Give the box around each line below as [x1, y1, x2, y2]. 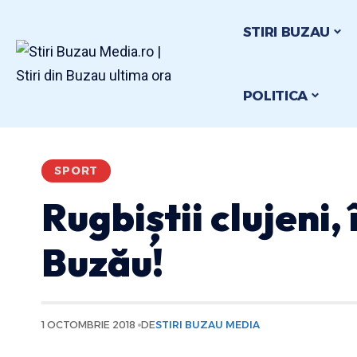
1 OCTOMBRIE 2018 [41, 319, 135, 331]
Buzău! [41, 238, 163, 286]
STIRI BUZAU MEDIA [155, 319, 261, 331]
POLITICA [242, 87, 308, 104]
